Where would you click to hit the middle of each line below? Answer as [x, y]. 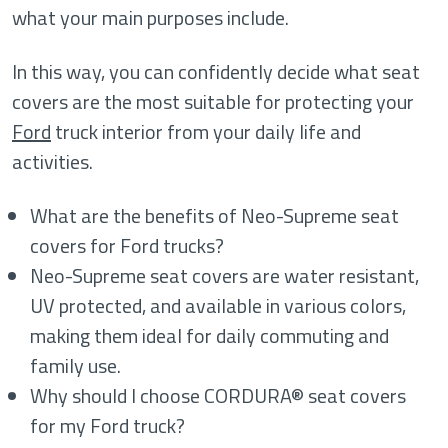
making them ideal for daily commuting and [210, 335]
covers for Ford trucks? [127, 245]
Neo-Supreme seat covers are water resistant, [225, 275]
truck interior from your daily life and [206, 131]
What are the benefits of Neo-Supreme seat [215, 215]
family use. [76, 365]
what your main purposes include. [150, 17]
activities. [52, 161]
